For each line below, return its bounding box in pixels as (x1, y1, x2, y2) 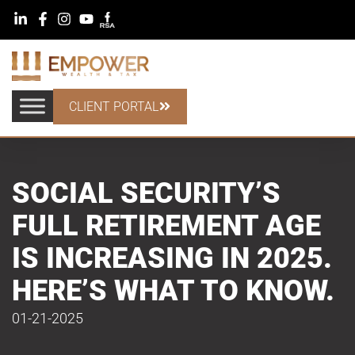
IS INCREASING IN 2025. (12, 241, 332, 275)
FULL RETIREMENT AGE (12, 208, 321, 242)
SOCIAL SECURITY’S (12, 176, 281, 210)
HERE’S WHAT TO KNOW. (12, 273, 334, 307)
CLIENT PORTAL (69, 98, 158, 114)
